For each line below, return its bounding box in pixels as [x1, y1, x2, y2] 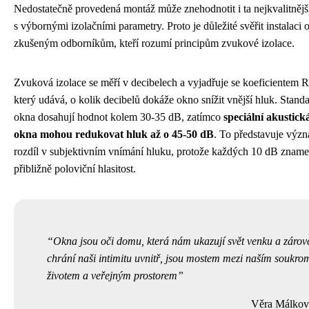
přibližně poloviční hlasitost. [14, 162, 136, 175]
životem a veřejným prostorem [47, 269, 177, 281]
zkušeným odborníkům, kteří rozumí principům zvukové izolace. [14, 37, 295, 49]
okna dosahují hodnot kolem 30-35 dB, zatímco [14, 110, 223, 123]
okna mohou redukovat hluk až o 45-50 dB [14, 128, 214, 140]
